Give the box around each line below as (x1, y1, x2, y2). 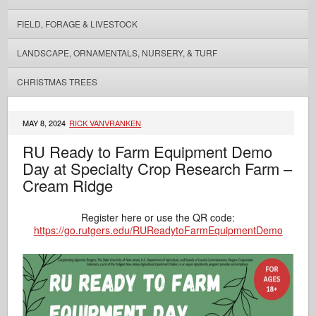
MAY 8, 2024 (23, 117, 68, 128)
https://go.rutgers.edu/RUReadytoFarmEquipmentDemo (33, 223, 283, 237)
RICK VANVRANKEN (69, 117, 142, 128)
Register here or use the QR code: (81, 210, 235, 224)
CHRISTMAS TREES (16, 75, 97, 87)
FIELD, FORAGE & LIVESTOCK (16, 18, 138, 30)
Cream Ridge (23, 174, 114, 196)
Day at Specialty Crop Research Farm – (23, 157, 293, 179)
